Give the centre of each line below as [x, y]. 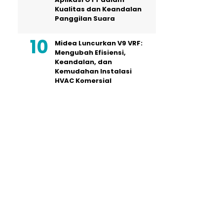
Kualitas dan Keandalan [98, 9]
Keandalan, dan [83, 62]
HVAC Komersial [83, 81]
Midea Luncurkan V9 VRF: [99, 43]
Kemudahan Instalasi [93, 71]
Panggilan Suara [85, 18]
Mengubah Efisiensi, [90, 53]
